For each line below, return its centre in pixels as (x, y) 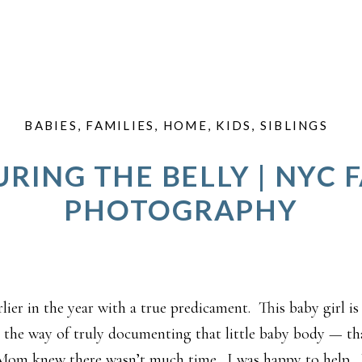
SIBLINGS (294, 125)
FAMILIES (120, 125)
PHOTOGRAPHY (181, 209)
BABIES (51, 125)
